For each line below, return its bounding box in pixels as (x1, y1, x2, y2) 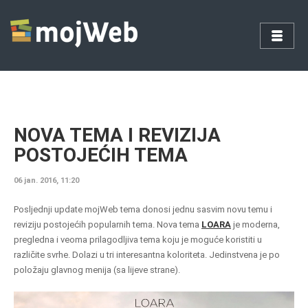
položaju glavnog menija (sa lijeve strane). (14, 265, 180, 275)
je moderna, (231, 219, 280, 230)
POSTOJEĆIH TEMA (14, 144, 188, 166)
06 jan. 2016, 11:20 (14, 176, 79, 185)
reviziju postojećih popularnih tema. (14, 219, 157, 230)
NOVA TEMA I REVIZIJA (14, 124, 221, 146)
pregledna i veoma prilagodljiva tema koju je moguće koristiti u (14, 234, 262, 245)
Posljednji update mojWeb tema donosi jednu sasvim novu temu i (14, 204, 272, 214)
